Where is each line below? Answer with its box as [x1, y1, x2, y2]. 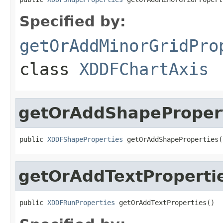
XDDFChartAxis [79, 59, 209, 79]
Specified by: [19, 12, 126, 30]
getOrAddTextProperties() [115, 198, 215, 207]
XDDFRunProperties [47, 198, 115, 207]
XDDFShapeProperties [47, 135, 123, 143]
